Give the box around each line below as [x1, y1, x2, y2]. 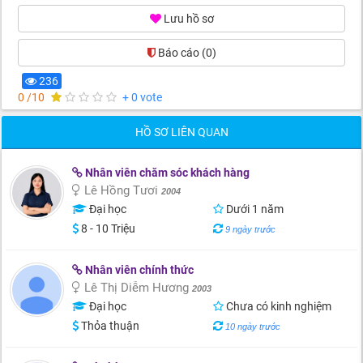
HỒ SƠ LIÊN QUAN [135, 126, 228, 139]
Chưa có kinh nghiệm [223, 300, 331, 313]
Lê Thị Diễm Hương [81, 280, 192, 295]
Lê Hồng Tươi [81, 183, 161, 198]
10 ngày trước [224, 322, 280, 331]
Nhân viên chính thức [83, 263, 194, 276]
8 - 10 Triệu [79, 222, 135, 235]
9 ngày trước [224, 224, 275, 234]
